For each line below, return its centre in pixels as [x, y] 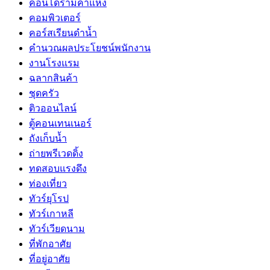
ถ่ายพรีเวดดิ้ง [56, 153]
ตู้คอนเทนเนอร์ [60, 123]
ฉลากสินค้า [53, 78]
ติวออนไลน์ [53, 108]
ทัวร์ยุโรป [49, 198]
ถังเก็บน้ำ [48, 138]
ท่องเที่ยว [48, 183]
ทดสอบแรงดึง [58, 168]
